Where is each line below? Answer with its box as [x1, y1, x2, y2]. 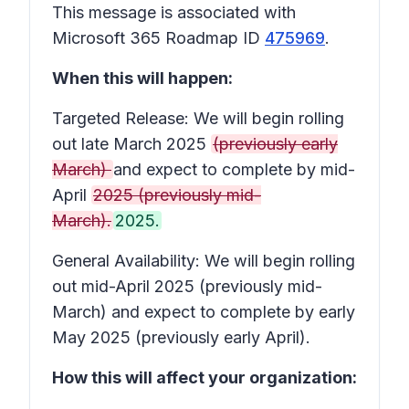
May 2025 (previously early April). [52, 328, 310, 347]
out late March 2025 [52, 134, 211, 153]
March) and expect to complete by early [52, 302, 355, 321]
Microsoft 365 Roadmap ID [52, 28, 265, 47]
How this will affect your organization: [52, 368, 357, 387]
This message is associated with [52, 3, 296, 22]
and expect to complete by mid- [113, 160, 355, 179]
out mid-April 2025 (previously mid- [52, 277, 322, 296]
